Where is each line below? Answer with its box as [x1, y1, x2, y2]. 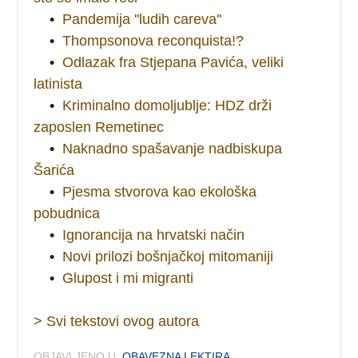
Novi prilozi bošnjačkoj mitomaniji [62, 248, 274, 265]
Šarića [34, 161, 75, 178]
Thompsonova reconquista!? [62, 32, 245, 49]
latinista [34, 75, 83, 92]
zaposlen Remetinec [34, 118, 165, 135]
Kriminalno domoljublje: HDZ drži [62, 97, 272, 113]
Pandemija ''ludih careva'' [62, 10, 222, 27]
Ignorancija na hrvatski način [62, 226, 245, 243]
